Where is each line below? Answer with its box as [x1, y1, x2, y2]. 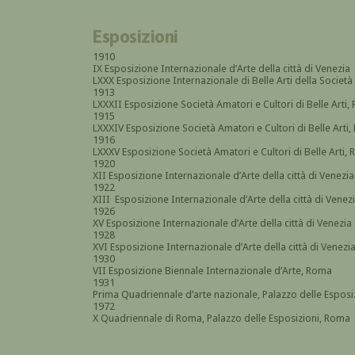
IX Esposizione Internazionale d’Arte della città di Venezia [93, 62, 350, 74]
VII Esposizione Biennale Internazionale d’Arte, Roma [93, 264, 332, 277]
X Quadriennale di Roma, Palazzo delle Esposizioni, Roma [93, 311, 350, 324]
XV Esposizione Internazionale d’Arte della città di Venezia [93, 216, 352, 229]
